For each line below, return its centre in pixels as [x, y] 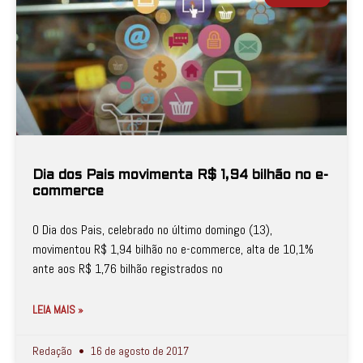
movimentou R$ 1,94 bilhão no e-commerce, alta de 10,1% [173, 249]
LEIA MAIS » [58, 310]
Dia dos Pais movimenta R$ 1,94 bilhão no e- [180, 176]
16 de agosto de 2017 [139, 351]
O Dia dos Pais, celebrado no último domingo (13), [152, 230]
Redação [53, 351]
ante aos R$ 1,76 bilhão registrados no [128, 269]
